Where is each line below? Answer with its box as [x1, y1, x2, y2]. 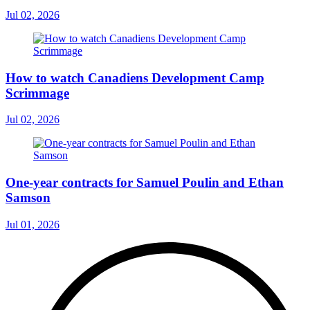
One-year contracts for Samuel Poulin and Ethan [6, 175, 284, 190]
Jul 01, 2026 [6, 218, 60, 230]
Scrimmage [6, 85, 69, 100]
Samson [6, 190, 51, 206]
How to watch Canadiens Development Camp [6, 70, 264, 85]
